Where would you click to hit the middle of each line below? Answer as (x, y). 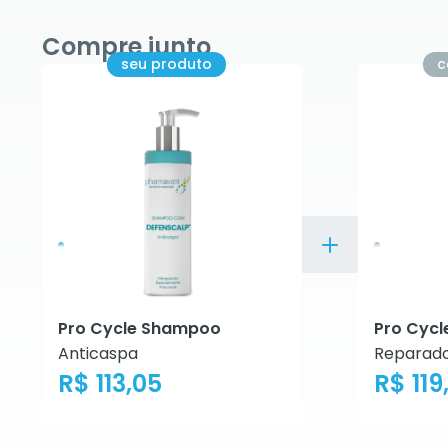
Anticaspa (98, 353)
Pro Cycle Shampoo (139, 328)
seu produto (166, 64)
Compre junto (126, 46)
